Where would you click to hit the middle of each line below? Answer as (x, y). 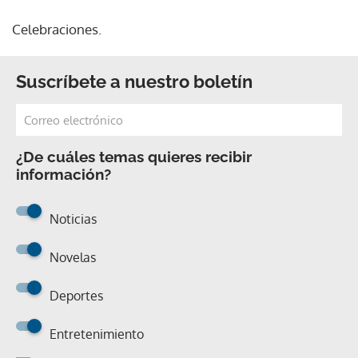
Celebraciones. (57, 29)
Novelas (73, 257)
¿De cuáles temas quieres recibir (134, 157)
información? (64, 174)
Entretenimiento (97, 334)
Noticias (73, 219)
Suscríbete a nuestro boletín (134, 82)
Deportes (76, 296)
